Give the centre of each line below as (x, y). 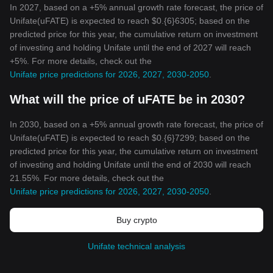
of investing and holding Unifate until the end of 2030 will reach (130, 165)
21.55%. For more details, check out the (87, 178)
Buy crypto (136, 220)
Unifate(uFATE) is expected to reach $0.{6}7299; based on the (130, 138)
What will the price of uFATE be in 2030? (127, 99)
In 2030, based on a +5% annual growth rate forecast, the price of (136, 124)
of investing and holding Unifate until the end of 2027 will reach (130, 48)
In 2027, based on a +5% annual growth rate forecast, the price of (136, 7)
